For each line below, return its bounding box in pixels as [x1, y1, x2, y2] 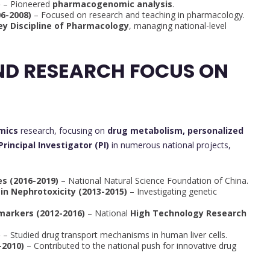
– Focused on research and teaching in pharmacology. [31, 9, 245, 21]
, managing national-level [129, 20, 227, 32]
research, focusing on [18, 125, 107, 137]
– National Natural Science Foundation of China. [58, 175, 248, 187]
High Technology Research [130, 207, 246, 219]
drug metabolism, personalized [107, 125, 243, 137]
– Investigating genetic [127, 186, 217, 198]
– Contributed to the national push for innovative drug [24, 240, 236, 252]
